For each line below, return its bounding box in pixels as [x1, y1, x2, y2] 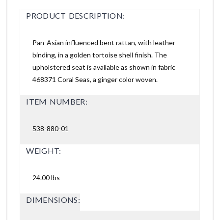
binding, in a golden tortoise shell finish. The [32, 50, 167, 59]
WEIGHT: [26, 145, 61, 155]
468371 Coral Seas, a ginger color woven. [32, 75, 158, 83]
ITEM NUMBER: [26, 96, 87, 106]
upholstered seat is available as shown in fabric [32, 62, 176, 71]
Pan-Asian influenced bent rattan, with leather [32, 38, 176, 47]
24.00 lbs [32, 173, 60, 182]
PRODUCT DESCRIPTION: [26, 10, 125, 20]
